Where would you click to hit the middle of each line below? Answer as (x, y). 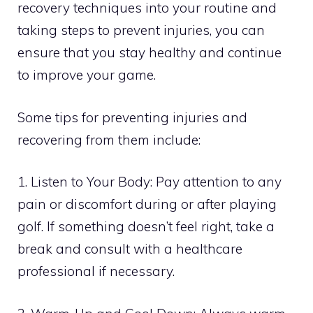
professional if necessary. (96, 271)
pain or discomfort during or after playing (147, 204)
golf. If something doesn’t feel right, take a (146, 227)
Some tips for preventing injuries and (132, 117)
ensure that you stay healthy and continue (150, 53)
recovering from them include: (109, 139)
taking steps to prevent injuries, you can (141, 30)
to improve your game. (87, 75)
